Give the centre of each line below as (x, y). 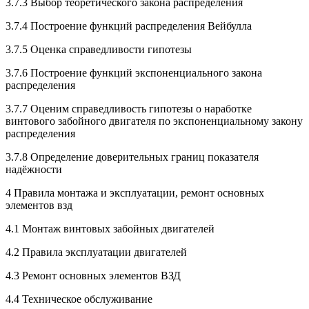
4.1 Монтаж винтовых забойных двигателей (110, 229)
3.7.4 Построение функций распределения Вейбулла (129, 26)
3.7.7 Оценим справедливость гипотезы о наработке (129, 109)
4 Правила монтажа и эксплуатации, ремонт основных (135, 193)
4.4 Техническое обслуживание (79, 299)
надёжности (34, 170)
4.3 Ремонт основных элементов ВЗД (93, 276)
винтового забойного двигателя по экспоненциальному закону (154, 121)
